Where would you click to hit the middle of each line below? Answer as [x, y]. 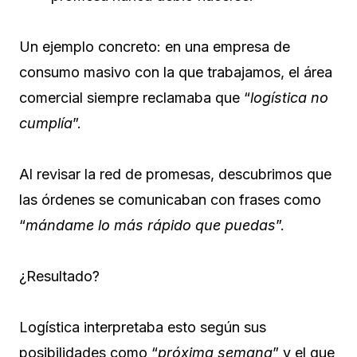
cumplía [46, 123]
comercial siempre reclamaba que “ [135, 97]
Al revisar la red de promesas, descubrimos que [175, 174]
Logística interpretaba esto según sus [143, 327]
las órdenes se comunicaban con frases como [170, 199]
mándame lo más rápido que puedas [151, 225]
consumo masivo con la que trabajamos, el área [176, 72]
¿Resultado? [59, 276]
